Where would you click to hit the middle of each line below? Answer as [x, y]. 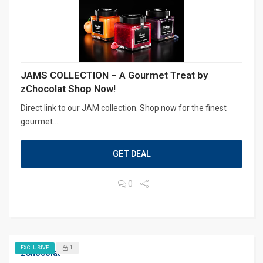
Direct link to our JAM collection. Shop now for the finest [124, 108]
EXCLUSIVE [35, 247]
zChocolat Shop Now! [68, 88]
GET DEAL [131, 154]
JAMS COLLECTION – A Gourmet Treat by [114, 75]
